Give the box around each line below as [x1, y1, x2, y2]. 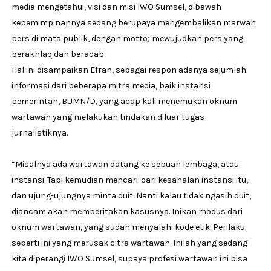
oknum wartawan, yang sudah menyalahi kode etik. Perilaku [11, 221, 245, 232]
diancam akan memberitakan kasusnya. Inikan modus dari [11, 206, 243, 217]
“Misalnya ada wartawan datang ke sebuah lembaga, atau [11, 158, 239, 169]
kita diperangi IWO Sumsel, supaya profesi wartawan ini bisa [11, 253, 247, 264]
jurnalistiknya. [11, 127, 68, 138]
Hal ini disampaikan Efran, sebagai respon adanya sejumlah [11, 64, 246, 75]
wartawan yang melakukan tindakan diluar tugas [11, 111, 204, 122]
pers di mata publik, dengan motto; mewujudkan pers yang [11, 33, 243, 44]
